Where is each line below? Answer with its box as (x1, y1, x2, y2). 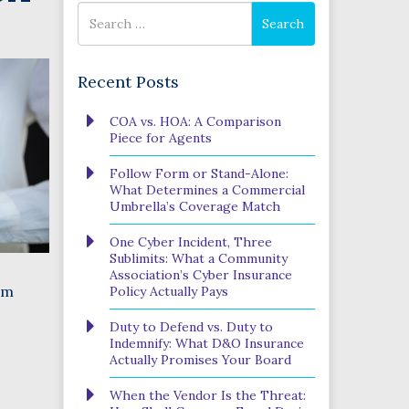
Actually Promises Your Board (109, 351, 291, 368)
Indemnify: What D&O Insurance (109, 335, 304, 351)
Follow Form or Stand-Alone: (109, 165, 288, 182)
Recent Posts (77, 71, 179, 92)
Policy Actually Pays (109, 283, 228, 299)
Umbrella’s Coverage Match (109, 198, 280, 215)
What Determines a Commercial (109, 182, 305, 198)
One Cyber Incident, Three (109, 234, 272, 250)
